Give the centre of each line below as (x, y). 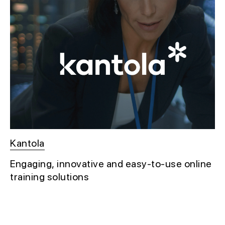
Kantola (27, 143)
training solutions (49, 177)
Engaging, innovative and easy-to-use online (111, 164)
